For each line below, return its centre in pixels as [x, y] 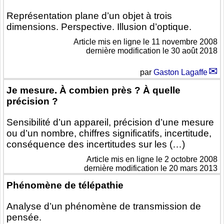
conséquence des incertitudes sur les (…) [96, 144]
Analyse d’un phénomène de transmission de [104, 206]
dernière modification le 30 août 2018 [152, 51]
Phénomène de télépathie [65, 185]
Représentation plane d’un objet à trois [89, 16]
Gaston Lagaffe [180, 72]
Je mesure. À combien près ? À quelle [93, 90]
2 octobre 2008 [191, 159]
